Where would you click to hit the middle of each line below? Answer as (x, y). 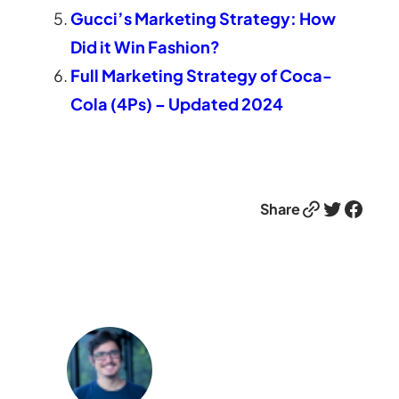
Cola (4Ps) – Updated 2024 (177, 103)
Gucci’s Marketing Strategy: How (204, 18)
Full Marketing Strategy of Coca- (202, 75)
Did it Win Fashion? (146, 46)
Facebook (347, 208)
